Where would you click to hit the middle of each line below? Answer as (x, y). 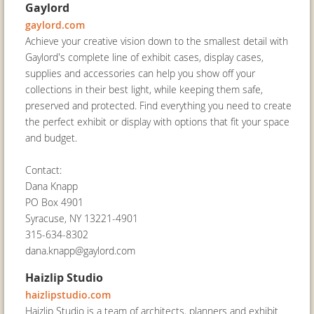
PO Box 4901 (54, 202)
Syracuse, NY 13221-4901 (82, 218)
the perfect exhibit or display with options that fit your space (157, 122)
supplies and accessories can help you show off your (140, 73)
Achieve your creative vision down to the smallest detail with (157, 41)
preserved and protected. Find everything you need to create (158, 105)
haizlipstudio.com (68, 295)
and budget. (51, 138)
